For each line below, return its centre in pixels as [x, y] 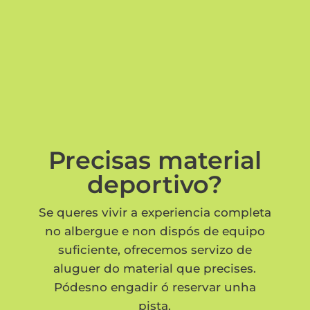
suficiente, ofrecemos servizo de [155, 249]
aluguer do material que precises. [155, 268]
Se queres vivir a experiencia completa [155, 212]
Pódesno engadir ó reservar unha [155, 287]
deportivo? [155, 184]
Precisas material [155, 160]
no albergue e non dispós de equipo [155, 231]
